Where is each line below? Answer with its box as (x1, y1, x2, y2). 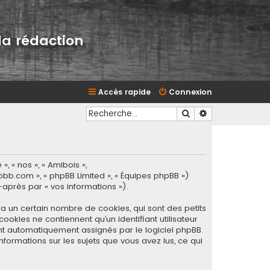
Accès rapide (98, 87, 151, 97)
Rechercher (190, 107, 234, 119)
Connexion (169, 87, 212, 97)
